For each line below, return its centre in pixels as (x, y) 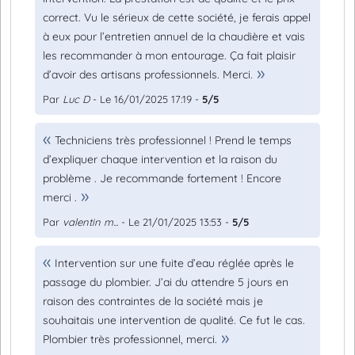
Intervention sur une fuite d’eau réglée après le (174, 263)
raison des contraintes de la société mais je (153, 301)
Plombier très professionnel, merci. (130, 339)
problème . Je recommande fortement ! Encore (162, 178)
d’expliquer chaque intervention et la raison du (160, 159)
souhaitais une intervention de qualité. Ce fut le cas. (174, 320)
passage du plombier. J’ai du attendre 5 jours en (166, 282)
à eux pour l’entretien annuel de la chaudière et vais (174, 36)
